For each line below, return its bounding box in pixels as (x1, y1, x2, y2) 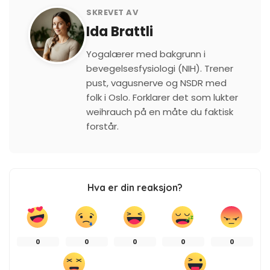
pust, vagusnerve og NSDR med (86, 76, 227, 89)
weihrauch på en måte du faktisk (86, 105, 233, 118)
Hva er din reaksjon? (87, 181, 183, 193)
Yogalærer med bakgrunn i (86, 47, 206, 60)
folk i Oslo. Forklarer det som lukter (86, 90, 238, 104)
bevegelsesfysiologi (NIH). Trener (86, 61, 233, 75)
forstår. (86, 119, 119, 133)
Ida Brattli (86, 22, 153, 41)
